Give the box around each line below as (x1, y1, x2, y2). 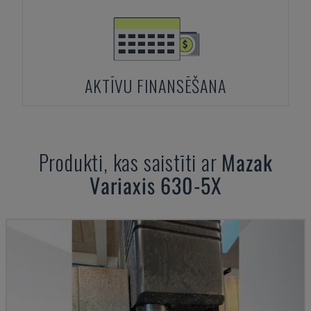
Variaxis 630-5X (89, 169, 221, 201)
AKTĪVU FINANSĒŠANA (85, 73, 226, 98)
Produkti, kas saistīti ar (38, 146, 222, 178)
